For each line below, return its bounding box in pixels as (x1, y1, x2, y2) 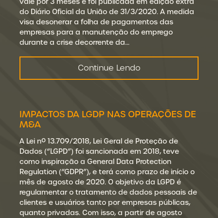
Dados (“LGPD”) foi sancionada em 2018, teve (19, 147, 179, 156)
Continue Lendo (77, 63, 141, 73)
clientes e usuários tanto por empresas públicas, (19, 198, 190, 207)
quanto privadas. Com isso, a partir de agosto (19, 208, 182, 217)
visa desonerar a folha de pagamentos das (19, 18, 173, 26)
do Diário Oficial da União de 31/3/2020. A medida (19, 7, 194, 16)
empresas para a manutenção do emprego (19, 28, 173, 36)
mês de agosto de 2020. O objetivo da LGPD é (19, 178, 181, 186)
